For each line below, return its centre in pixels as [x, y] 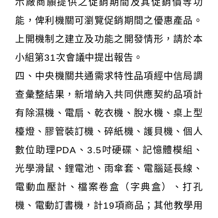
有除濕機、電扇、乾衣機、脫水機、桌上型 [109, 113]
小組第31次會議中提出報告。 [79, 57]
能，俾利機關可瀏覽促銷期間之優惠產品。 [109, 20]
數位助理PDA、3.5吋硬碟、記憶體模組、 [109, 150]
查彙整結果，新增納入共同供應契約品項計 [109, 94]
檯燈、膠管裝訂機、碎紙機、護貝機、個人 [109, 131]
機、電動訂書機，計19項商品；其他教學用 [109, 205]
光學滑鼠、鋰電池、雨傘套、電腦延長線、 [109, 168]
